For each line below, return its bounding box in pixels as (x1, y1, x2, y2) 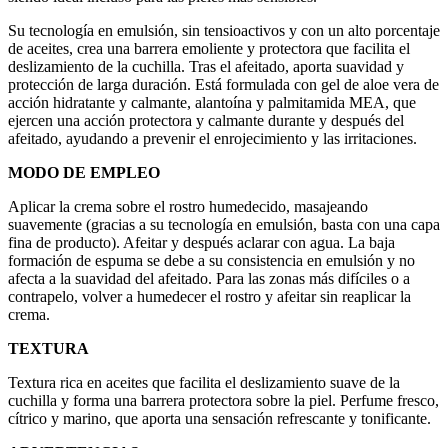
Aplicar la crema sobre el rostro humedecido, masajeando (8, 197, 368, 215)
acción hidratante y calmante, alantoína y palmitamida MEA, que (8, 93, 416, 111)
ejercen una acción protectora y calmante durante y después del (8, 111, 404, 129)
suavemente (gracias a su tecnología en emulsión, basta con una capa (8, 215, 440, 233)
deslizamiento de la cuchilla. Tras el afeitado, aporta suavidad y (8, 57, 404, 75)
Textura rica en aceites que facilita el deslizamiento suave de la (8, 373, 400, 391)
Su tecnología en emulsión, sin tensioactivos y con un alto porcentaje (8, 21, 440, 39)
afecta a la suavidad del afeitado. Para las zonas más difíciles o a (8, 269, 410, 287)
